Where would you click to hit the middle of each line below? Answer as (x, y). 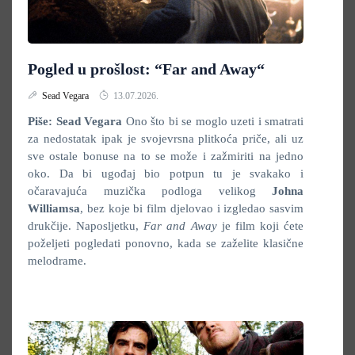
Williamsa (54, 208)
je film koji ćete (260, 226)
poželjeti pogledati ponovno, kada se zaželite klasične (166, 243)
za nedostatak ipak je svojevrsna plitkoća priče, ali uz (166, 139)
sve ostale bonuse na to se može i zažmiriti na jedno (166, 156)
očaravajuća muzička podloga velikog (150, 191)
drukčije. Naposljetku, (86, 226)
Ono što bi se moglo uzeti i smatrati (213, 121)
